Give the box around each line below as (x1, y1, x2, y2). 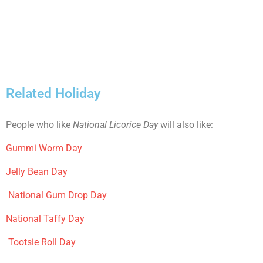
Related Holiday (6, 85, 100, 102)
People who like (6, 119, 73, 131)
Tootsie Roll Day (8, 237, 76, 248)
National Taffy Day (6, 213, 85, 225)
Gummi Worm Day (6, 143, 82, 154)
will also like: (158, 119, 213, 131)
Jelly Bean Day (6, 166, 68, 178)
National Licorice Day (73, 119, 158, 131)
